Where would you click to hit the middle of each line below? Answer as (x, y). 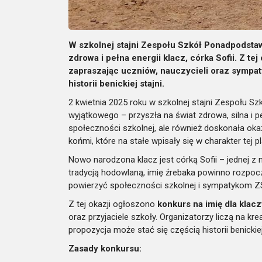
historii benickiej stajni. (116, 83)
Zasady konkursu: (105, 248)
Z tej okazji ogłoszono (113, 204)
